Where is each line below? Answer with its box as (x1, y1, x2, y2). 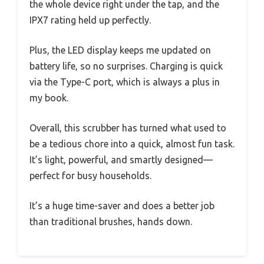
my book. (29, 93, 68, 104)
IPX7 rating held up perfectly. (29, 15, 151, 26)
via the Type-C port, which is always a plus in (29, 77, 220, 88)
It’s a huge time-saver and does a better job (29, 200, 214, 212)
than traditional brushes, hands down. (29, 216, 192, 227)
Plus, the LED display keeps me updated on (29, 45, 211, 56)
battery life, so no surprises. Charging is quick (29, 61, 223, 72)
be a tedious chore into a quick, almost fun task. (29, 138, 235, 150)
